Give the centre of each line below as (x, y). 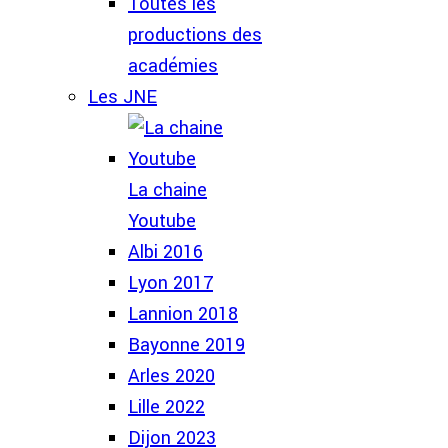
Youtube (162, 221)
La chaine (167, 190)
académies (173, 66)
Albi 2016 (165, 252)
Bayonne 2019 (186, 345)
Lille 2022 (166, 407)
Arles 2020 (171, 376)
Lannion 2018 (183, 314)
